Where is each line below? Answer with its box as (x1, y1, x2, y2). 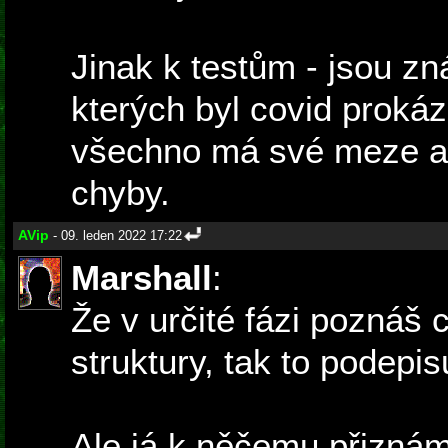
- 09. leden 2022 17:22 (49, 228, 182, 244)
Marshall (71, 258, 212, 298)
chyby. (71, 173, 170, 213)
